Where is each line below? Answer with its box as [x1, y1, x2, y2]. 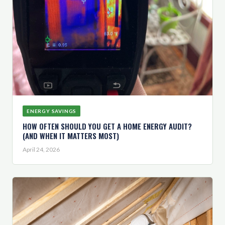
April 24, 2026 [23, 145, 60, 153]
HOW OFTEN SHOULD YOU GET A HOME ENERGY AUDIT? [23, 120, 192, 132]
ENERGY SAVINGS [27, 107, 77, 114]
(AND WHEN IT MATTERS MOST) [23, 130, 119, 141]
